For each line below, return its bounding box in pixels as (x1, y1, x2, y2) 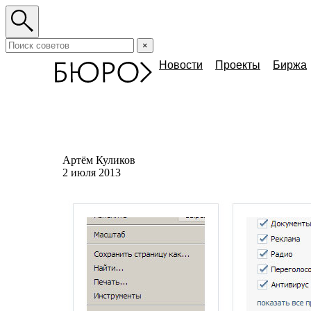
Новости (159, 59, 203, 71)
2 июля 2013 (62, 167, 121, 178)
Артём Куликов (62, 154, 135, 166)
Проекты (215, 59, 260, 71)
